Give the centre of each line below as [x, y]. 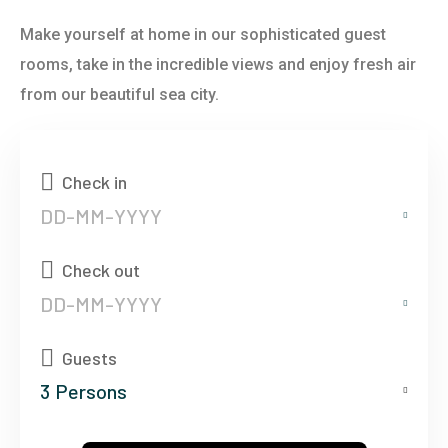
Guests [89, 358]
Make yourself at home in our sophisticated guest [203, 34]
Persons [91, 391]
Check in [94, 182]
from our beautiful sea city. [119, 94]
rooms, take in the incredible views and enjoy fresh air [218, 64]
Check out [101, 270]
